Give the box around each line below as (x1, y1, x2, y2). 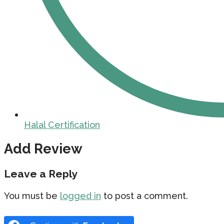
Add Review (4, 141, 82, 157)
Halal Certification (24, 119, 100, 130)
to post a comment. (101, 190, 188, 201)
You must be (4, 190, 60, 201)
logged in (60, 190, 101, 201)
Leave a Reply (4, 167, 77, 180)
